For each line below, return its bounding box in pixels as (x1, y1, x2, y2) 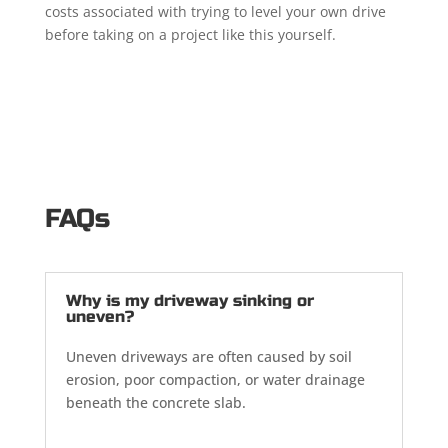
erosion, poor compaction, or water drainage (65, 369, 365, 389)
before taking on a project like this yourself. (44, 24, 336, 44)
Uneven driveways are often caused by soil (65, 346, 352, 366)
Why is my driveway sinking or (65, 290, 314, 310)
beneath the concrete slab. (65, 392, 246, 412)
